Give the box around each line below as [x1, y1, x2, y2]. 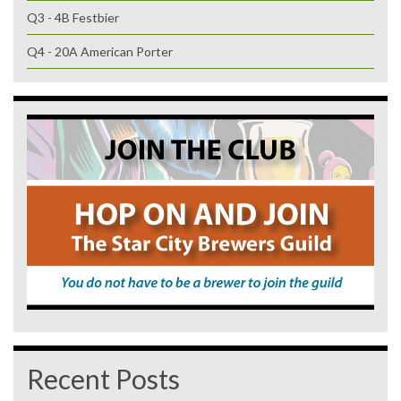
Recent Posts [27, 362, 180, 395]
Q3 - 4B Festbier [27, 9, 119, 25]
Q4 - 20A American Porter [27, 43, 173, 59]
